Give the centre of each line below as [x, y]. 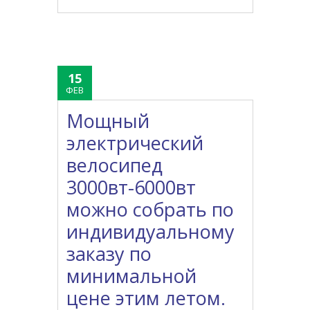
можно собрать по [151, 210]
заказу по [109, 254]
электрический [135, 143]
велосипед [115, 165]
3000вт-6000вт [131, 188]
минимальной [132, 276]
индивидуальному [151, 232]
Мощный [108, 121]
